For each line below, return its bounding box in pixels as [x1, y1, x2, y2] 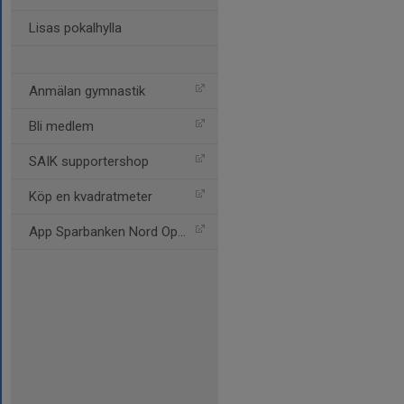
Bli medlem [29, 118, 94, 134]
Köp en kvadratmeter [29, 188, 152, 205]
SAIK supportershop [29, 153, 149, 170]
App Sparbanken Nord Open [29, 224, 178, 240]
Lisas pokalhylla [29, 20, 122, 36]
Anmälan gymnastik [29, 83, 145, 99]
